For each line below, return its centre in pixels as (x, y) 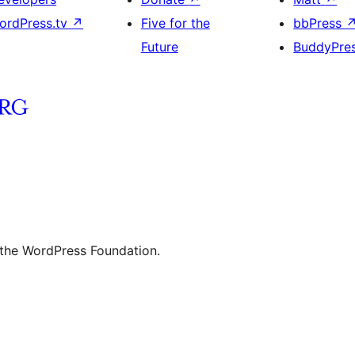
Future (159, 47)
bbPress (320, 23)
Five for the (175, 23)
